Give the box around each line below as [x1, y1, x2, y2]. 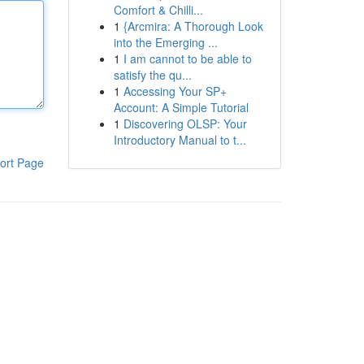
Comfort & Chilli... [113, 2, 203, 18]
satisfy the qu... [113, 67, 192, 83]
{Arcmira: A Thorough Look [123, 18, 263, 34]
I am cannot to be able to [123, 50, 252, 67]
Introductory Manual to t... [113, 132, 246, 148]
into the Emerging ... [113, 34, 218, 50]
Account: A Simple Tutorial [113, 99, 249, 115]
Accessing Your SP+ [123, 83, 227, 99]
